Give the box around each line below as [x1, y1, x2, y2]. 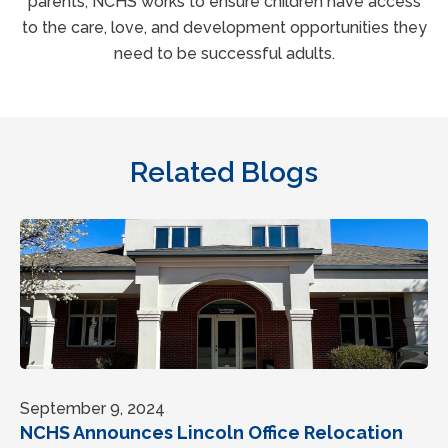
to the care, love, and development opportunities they [21, 17, 427, 37]
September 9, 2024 [20, 398, 165, 418]
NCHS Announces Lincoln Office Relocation [20, 421, 403, 443]
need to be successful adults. [113, 43, 335, 63]
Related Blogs [130, 155, 318, 189]
